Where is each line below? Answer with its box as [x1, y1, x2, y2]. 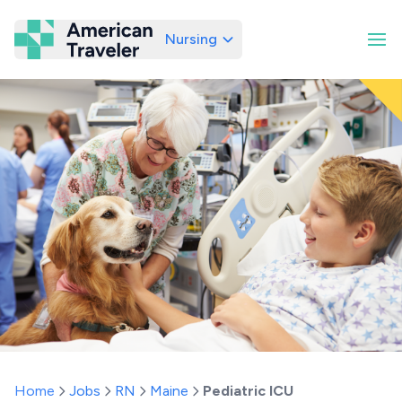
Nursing [165, 31, 217, 48]
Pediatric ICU [203, 382, 293, 399]
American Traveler [127, 39, 230, 55]
